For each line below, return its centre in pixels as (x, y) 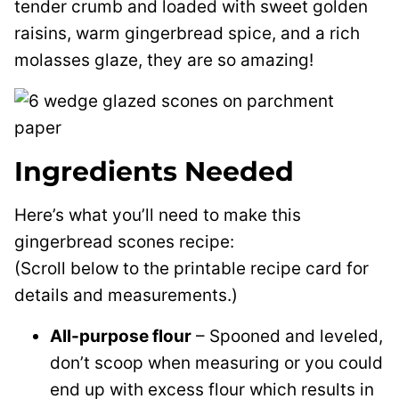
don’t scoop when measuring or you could (216, 363)
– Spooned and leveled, (287, 336)
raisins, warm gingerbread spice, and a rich (187, 33)
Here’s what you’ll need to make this (158, 215)
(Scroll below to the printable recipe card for (191, 269)
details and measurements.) (126, 295)
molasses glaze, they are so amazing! (164, 60)
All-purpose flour (121, 336)
